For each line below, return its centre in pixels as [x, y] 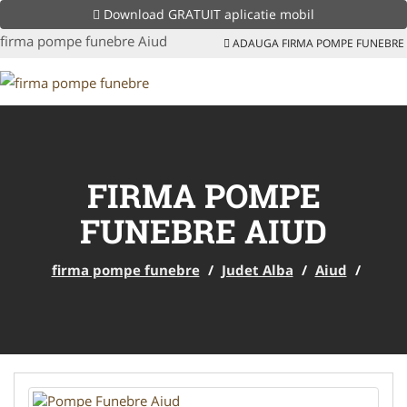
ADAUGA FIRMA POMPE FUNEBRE [317, 43]
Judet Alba [257, 269]
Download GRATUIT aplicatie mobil [207, 14]
